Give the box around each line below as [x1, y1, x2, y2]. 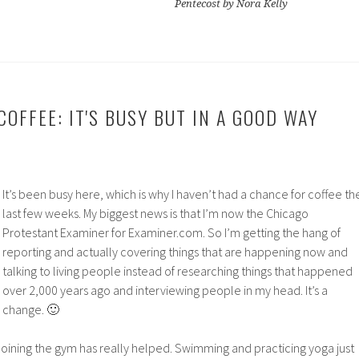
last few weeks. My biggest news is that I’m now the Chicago [2, 205, 309, 221]
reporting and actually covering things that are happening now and [2, 244, 348, 260]
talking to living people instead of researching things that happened [2, 263, 353, 279]
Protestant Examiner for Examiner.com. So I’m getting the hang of [2, 224, 341, 240]
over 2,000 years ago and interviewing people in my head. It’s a [2, 282, 328, 298]
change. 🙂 [2, 301, 59, 317]
